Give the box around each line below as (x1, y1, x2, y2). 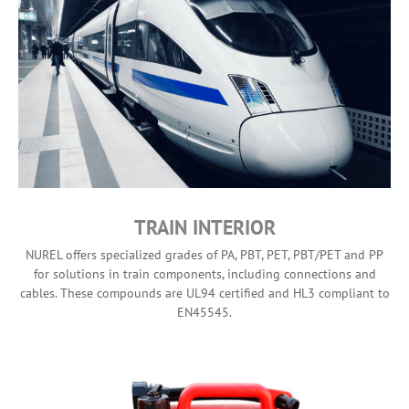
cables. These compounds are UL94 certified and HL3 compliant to (19, 284, 390, 301)
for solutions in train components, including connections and (33, 265, 376, 282)
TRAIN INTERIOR (133, 214, 276, 240)
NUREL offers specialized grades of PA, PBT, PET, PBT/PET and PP (26, 246, 383, 263)
